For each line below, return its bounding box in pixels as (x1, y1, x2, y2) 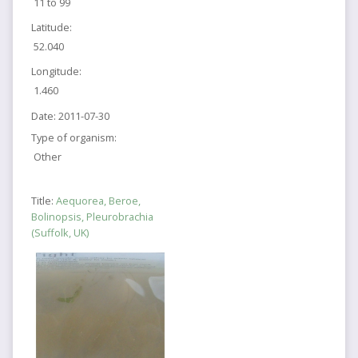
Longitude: (30, 64, 82, 79)
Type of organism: (30, 130, 117, 145)
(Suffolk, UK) (30, 225, 89, 241)
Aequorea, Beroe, (55, 193, 141, 209)
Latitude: (30, 20, 72, 35)
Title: (30, 193, 56, 209)
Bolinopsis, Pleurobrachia (30, 209, 153, 225)
